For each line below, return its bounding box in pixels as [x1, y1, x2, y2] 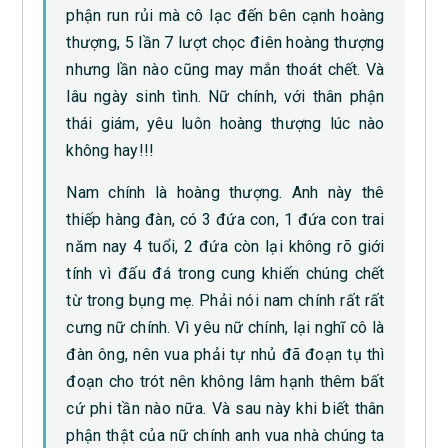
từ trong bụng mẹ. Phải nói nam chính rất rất [66, 291, 385, 311]
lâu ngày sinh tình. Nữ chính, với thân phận [66, 87, 385, 107]
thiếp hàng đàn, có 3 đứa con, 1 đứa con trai [66, 210, 385, 230]
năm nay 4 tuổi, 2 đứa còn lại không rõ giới [66, 237, 385, 257]
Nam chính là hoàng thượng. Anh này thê [66, 183, 385, 203]
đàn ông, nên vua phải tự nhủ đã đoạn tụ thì [66, 345, 385, 365]
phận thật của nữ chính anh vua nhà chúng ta [66, 426, 385, 446]
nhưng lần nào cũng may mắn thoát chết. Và [66, 60, 385, 80]
